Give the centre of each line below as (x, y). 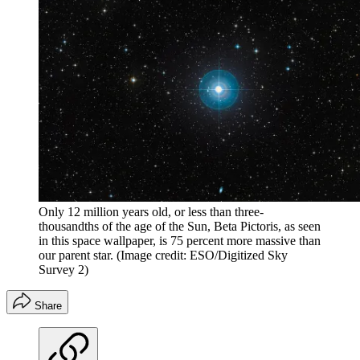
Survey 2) (63, 270)
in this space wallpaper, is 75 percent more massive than (180, 241)
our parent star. (76, 256)
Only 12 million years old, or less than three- (151, 212)
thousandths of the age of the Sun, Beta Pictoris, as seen (180, 227)
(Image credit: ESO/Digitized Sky (202, 256)
